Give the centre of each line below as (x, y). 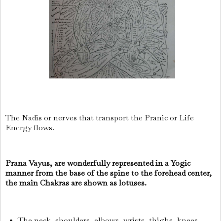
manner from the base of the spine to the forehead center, (109, 173)
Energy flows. (31, 128)
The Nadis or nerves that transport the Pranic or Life (100, 118)
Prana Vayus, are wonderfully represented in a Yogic (98, 163)
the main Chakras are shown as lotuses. (77, 183)
